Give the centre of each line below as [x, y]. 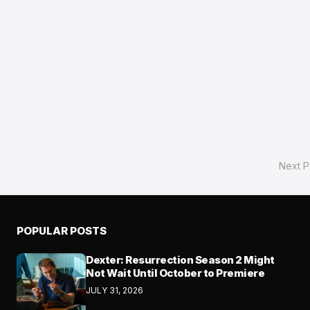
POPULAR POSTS [62, 231]
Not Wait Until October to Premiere [175, 273]
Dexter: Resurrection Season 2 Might [180, 260]
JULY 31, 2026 [115, 290]
